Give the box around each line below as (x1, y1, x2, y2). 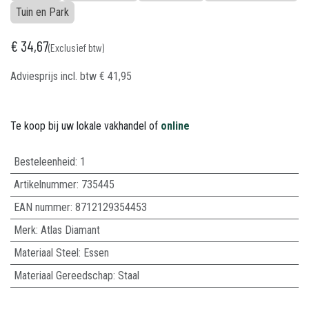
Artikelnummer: (13, 178, 81, 191)
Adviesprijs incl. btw (10, 70, 99, 83)
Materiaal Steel (13, 246, 79, 259)
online (161, 119, 190, 132)
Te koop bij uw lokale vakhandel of (10, 119, 161, 132)
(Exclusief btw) (48, 41, 104, 54)
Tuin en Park (16, 6, 69, 19)
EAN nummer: (13, 201, 75, 214)
